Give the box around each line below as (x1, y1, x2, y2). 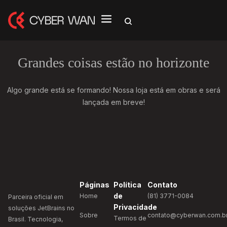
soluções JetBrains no (8, 204, 74, 212)
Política (113, 180, 141, 189)
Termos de (113, 214, 146, 222)
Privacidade (113, 203, 157, 211)
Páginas (79, 180, 109, 189)
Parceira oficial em (8, 193, 63, 201)
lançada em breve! (82, 98, 145, 106)
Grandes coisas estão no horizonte (18, 55, 209, 70)
